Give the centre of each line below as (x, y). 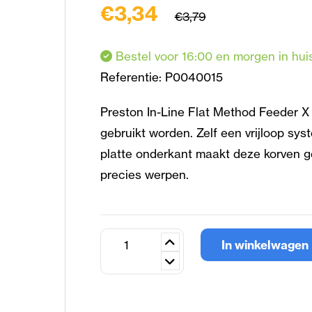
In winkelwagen (265, 244)
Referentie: (132, 77)
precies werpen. (144, 174)
